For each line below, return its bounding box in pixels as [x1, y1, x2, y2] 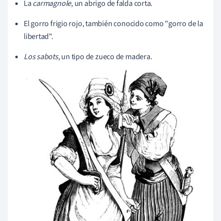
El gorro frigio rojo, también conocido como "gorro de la [24, 18, 203, 29]
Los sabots [24, 51, 58, 62]
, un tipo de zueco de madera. [58, 51, 152, 62]
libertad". [24, 31, 53, 42]
